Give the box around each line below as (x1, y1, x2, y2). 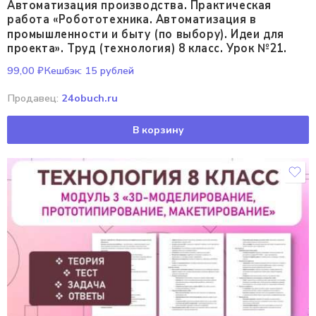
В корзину (132, 123, 184, 137)
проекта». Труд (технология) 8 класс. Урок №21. (7, 40, 287, 57)
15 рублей (82, 63, 134, 78)
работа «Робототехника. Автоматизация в (7, 11, 257, 28)
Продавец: (7, 91, 61, 105)
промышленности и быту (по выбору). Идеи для (7, 25, 284, 42)
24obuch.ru (61, 91, 118, 105)
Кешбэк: (44, 63, 82, 78)
